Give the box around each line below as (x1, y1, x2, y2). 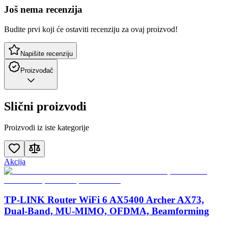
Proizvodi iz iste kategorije (4, 123, 89, 132)
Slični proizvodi (4, 99, 87, 113)
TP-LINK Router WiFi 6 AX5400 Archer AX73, (4, 194, 204, 206)
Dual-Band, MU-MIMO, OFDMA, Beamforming (4, 206, 209, 217)
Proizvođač (20, 66, 53, 74)
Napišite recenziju (20, 49, 73, 58)
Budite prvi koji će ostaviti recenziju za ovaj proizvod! (4, 24, 178, 34)
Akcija (4, 157, 25, 166)
